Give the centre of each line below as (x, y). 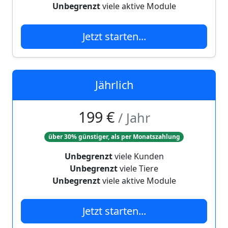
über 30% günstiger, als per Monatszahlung (114, 137)
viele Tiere (138, 169)
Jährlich (114, 85)
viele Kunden (138, 156)
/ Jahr (134, 118)
